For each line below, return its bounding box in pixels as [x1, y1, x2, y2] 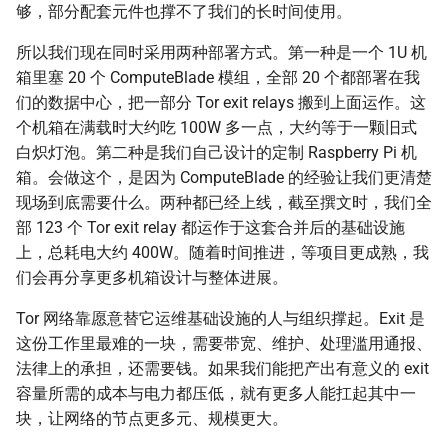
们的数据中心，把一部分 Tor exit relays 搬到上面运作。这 [16, 93, 426, 113]
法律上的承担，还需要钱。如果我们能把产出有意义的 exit [16, 359, 429, 379]
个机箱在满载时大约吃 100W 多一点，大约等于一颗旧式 [16, 118, 417, 138]
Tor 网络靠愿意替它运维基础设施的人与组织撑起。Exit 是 [16, 309, 425, 329]
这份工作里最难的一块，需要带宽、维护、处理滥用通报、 [16, 334, 432, 354]
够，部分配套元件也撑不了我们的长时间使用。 [16, 2, 352, 22]
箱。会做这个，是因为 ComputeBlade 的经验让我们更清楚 [16, 168, 432, 188]
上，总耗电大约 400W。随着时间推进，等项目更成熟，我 [16, 243, 429, 263]
